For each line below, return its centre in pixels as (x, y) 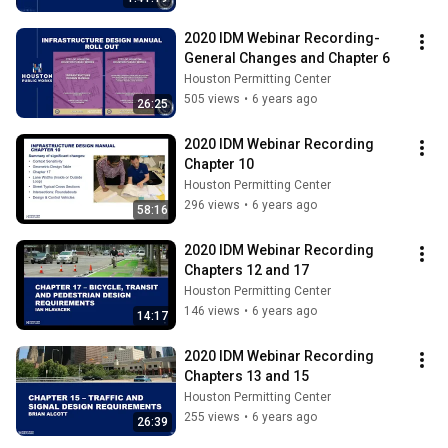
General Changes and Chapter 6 (287, 58)
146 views (212, 311)
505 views (212, 99)
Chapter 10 (219, 164)
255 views (212, 417)
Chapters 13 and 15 (246, 376)
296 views (212, 205)
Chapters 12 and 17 (246, 270)
